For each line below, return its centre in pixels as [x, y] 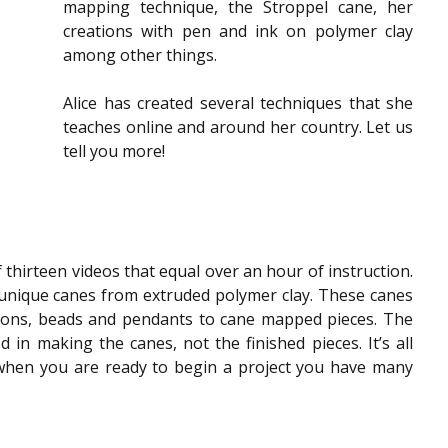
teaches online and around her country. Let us [238, 127]
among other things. [140, 55]
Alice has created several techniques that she [238, 103]
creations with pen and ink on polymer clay [238, 31]
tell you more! [114, 151]
